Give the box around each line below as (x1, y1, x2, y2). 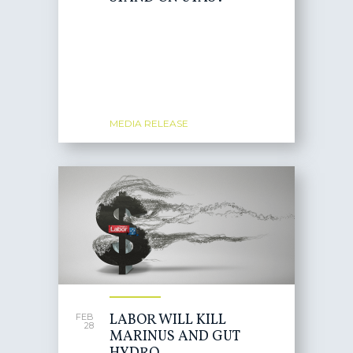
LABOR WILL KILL (110, 310, 226, 330)
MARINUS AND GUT (110, 327, 240, 347)
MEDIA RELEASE (110, 117, 188, 129)
